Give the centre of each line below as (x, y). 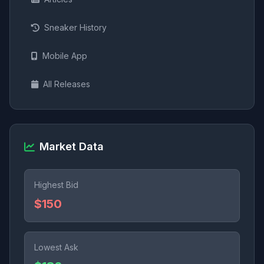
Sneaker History (75, 27)
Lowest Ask (56, 247)
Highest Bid (56, 184)
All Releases (67, 84)
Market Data (72, 146)
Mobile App (65, 55)
